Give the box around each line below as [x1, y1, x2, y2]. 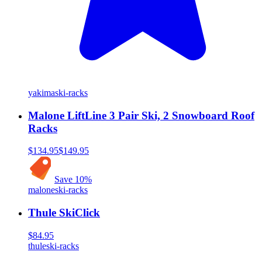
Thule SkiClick [28, 206, 100, 219]
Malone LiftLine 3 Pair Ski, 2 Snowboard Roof [28, 109, 254, 122]
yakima [28, 87, 55, 98]
